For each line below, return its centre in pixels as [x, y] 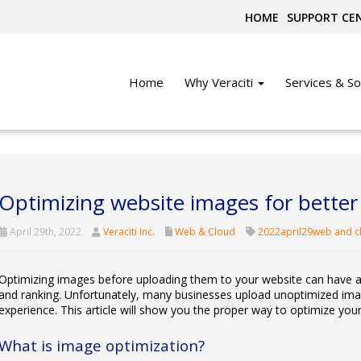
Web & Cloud [205, 232]
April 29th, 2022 [44, 232]
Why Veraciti [220, 82]
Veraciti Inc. [129, 232]
